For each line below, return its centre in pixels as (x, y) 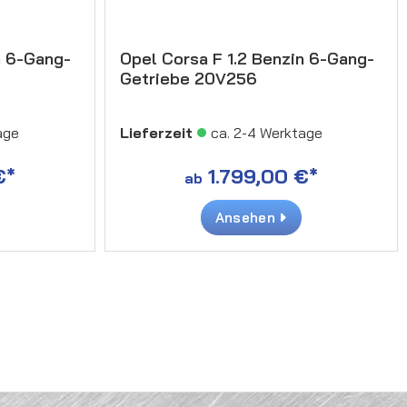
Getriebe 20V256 (188, 78)
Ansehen (247, 217)
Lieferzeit (156, 132)
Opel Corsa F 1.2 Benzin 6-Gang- (247, 58)
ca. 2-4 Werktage (266, 132)
